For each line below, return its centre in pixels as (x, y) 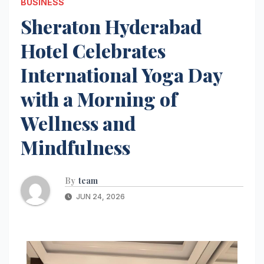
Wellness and (78, 123)
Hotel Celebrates (93, 50)
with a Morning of (99, 98)
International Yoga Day (121, 74)
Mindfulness (75, 147)
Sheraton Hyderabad (111, 26)
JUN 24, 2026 (100, 196)
